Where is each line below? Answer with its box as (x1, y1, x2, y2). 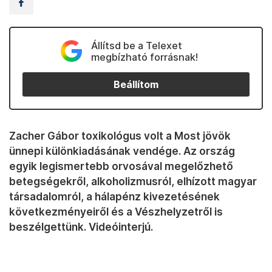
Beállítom (114, 78, 158, 90)
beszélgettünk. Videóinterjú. (9, 220, 153, 233)
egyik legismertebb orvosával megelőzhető (9, 160, 233, 172)
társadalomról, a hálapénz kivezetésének (9, 190, 220, 203)
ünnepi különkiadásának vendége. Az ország (9, 144, 235, 157)
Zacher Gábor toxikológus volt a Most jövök (9, 129, 231, 142)
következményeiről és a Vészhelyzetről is (9, 205, 223, 218)
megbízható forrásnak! (90, 51, 198, 63)
